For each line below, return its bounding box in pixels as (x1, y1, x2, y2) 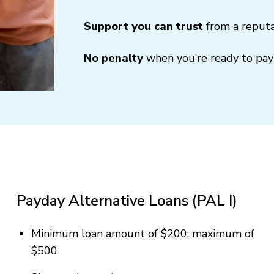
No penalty (84, 50, 147, 65)
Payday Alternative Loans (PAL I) (16, 190, 237, 210)
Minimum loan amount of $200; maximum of (31, 226, 254, 241)
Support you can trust (84, 18, 207, 34)
